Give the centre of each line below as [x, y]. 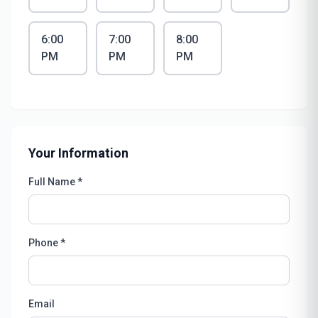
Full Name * [55, 182]
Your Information [78, 153]
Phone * [47, 243]
